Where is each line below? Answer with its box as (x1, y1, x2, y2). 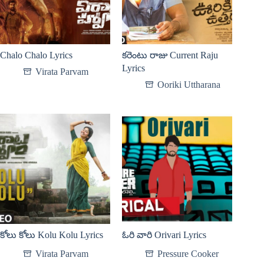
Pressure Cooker (157, 249, 219, 259)
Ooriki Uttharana (157, 80, 221, 90)
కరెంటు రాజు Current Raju (122, 50, 219, 61)
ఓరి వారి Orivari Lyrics (122, 230, 207, 240)
